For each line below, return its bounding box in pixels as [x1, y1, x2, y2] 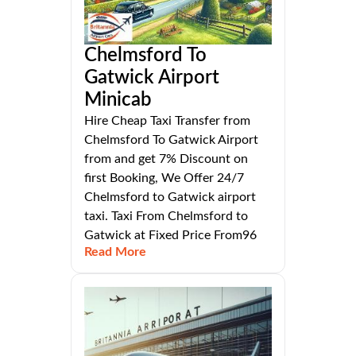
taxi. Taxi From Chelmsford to [84, 210, 248, 223]
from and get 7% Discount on [84, 153, 248, 166]
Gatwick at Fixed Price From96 [84, 229, 257, 242]
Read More [84, 246, 146, 259]
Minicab [84, 91, 152, 110]
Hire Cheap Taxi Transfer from [84, 114, 250, 128]
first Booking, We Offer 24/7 [84, 172, 244, 185]
